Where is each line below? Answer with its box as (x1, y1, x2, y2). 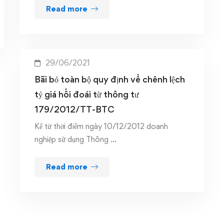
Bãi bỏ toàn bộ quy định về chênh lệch (34, 74, 185, 84)
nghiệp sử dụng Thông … (34, 134, 116, 144)
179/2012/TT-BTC (34, 104, 114, 114)
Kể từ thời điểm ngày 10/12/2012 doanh (34, 121, 168, 131)
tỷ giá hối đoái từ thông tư (34, 89, 139, 99)
